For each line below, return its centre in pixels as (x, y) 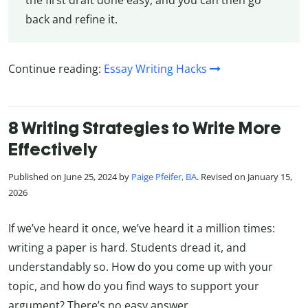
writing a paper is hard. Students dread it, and (127, 247)
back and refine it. (71, 20)
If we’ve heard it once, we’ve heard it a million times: (142, 228)
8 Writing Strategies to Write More (145, 128)
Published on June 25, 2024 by (70, 177)
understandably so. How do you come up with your (141, 266)
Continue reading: (56, 69)
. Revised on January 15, (244, 177)
